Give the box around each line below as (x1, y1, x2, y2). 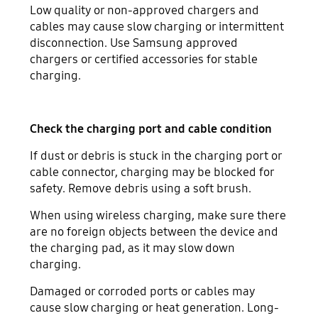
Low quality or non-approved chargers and (30, 2, 260, 18)
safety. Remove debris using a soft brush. (30, 181, 252, 197)
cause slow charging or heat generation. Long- (30, 300, 280, 316)
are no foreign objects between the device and (30, 224, 279, 240)
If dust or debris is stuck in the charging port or (30, 148, 283, 164)
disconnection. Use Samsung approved (30, 35, 238, 50)
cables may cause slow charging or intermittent (30, 18, 285, 34)
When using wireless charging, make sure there (30, 208, 287, 224)
